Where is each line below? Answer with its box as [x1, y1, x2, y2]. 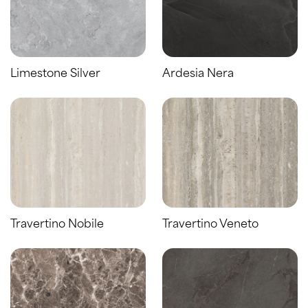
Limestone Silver [10, 68, 100, 80]
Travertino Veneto [162, 219, 258, 230]
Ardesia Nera [162, 68, 234, 80]
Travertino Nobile [10, 219, 104, 230]
